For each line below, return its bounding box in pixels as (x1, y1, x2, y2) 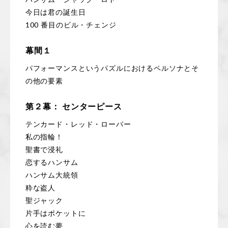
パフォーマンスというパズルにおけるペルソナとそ (25, 64, 199, 73)
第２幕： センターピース (25, 101, 123, 111)
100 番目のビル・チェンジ (25, 20, 117, 30)
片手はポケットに (25, 209, 86, 218)
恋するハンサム (25, 158, 78, 167)
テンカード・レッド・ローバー (25, 120, 131, 129)
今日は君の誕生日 (25, 8, 86, 17)
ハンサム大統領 (25, 170, 78, 180)
